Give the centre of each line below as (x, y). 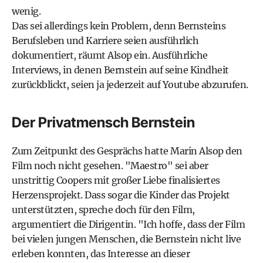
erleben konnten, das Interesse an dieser (101, 253)
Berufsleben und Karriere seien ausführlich (105, 40)
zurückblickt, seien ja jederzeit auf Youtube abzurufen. (130, 84)
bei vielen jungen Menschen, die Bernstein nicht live (126, 239)
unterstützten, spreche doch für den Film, (103, 209)
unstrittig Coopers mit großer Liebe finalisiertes (116, 180)
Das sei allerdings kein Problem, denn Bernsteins (119, 26)
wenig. (26, 11)
